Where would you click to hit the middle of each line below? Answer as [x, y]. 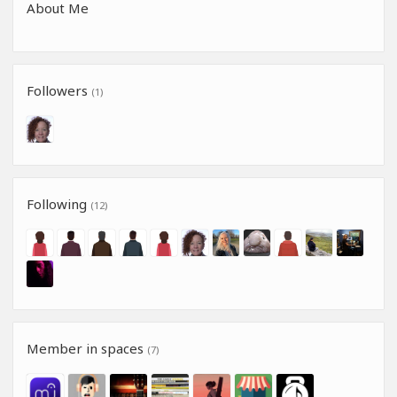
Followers [59, 90]
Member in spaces [87, 348]
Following [58, 204]
